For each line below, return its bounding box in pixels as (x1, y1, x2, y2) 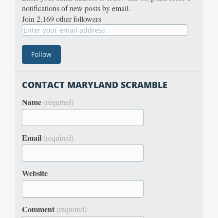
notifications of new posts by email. (22, 2, 130, 13)
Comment (22, 203, 54, 215)
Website (22, 167, 48, 179)
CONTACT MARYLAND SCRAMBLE (22, 78, 167, 91)
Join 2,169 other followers (22, 13, 101, 24)
